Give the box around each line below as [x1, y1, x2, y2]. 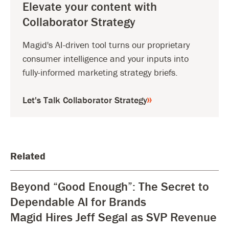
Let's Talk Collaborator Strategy [22, 94, 147, 106]
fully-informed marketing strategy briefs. [22, 66, 178, 78]
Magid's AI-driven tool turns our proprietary [22, 38, 190, 51]
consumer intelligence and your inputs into [22, 52, 189, 64]
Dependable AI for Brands [10, 194, 146, 209]
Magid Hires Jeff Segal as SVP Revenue [10, 209, 217, 224]
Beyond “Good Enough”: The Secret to [10, 178, 209, 194]
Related [10, 149, 45, 162]
